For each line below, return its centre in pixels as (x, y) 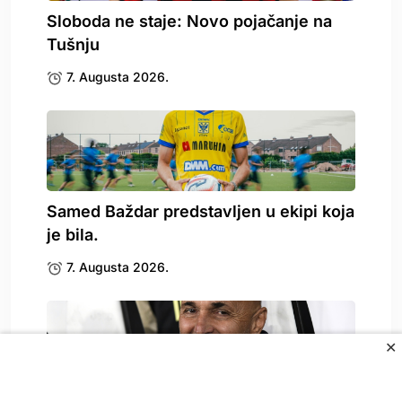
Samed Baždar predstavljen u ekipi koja (201, 211)
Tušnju (73, 44)
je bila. (73, 234)
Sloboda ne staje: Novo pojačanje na (189, 21)
